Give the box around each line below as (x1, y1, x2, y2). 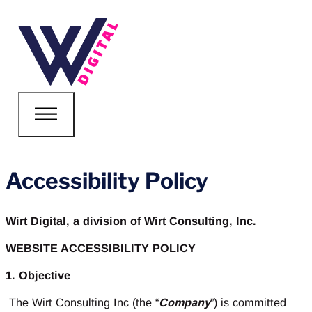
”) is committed (210, 296, 286, 309)
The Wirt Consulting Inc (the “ (6, 296, 159, 309)
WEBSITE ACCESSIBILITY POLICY (6, 241, 196, 254)
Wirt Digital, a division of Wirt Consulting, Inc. (6, 214, 256, 227)
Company (159, 296, 210, 309)
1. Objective (6, 269, 70, 281)
